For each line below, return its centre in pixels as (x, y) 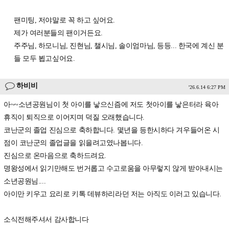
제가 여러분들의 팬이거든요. (58, 33)
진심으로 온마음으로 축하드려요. (55, 156)
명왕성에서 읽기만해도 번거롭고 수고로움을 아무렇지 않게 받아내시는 (113, 169)
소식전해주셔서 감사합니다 (46, 220)
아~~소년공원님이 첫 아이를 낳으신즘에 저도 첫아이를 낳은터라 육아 (111, 105)
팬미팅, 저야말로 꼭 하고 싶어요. (65, 20)
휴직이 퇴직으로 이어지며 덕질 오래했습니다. (74, 118)
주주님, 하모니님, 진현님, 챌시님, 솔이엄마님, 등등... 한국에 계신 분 (119, 46)
